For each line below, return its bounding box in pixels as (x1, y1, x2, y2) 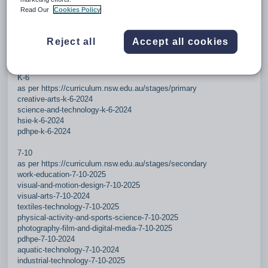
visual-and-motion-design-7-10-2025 (17, 181, 140, 190)
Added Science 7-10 (17, 9, 87, 18)
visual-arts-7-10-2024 (17, 191, 90, 200)
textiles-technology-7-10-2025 (17, 202, 119, 211)
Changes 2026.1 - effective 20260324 (17, 44, 163, 54)
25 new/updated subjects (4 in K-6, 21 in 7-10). (17, 62, 179, 71)
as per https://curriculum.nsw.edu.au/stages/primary (17, 84, 197, 93)
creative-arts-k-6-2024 (17, 95, 93, 103)
